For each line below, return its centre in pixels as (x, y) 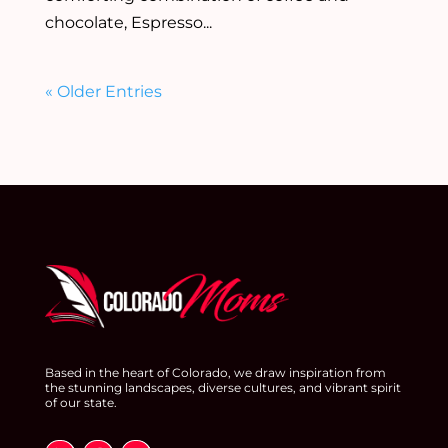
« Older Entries (103, 90)
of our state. (80, 402)
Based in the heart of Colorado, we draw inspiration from (215, 372)
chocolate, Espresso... (128, 21)
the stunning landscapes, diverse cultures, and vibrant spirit (222, 387)
